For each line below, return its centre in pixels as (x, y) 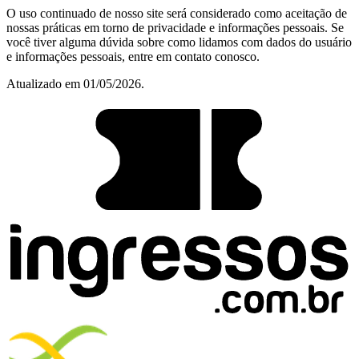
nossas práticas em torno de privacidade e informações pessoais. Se (175, 28)
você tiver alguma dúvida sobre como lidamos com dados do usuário (179, 42)
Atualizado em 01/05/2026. (75, 84)
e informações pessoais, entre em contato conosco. (133, 57)
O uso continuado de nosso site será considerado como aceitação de (177, 14)
